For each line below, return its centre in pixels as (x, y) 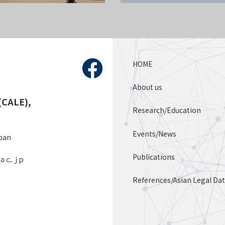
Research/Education (167, 110)
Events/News (154, 133)
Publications (154, 156)
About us (147, 87)
